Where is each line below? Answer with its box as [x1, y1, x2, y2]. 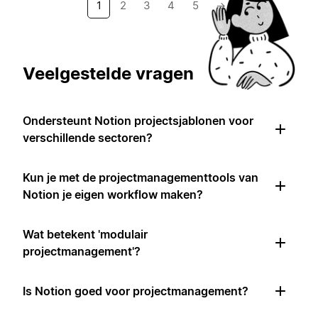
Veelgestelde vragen [23, 63, 194, 84]
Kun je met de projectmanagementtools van [23, 170, 258, 185]
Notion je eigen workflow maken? [23, 187, 203, 202]
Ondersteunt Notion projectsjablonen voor [23, 114, 253, 128]
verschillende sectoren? [23, 131, 153, 146]
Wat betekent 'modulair [23, 227, 148, 242]
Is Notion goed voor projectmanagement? [23, 284, 248, 299]
